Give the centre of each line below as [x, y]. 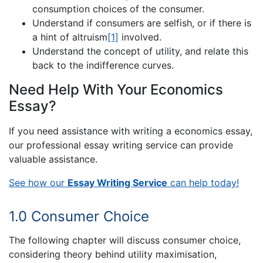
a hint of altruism [70, 37]
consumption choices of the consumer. [118, 9]
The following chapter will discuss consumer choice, [125, 240]
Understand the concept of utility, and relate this [140, 51]
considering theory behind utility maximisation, [113, 254]
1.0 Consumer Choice [79, 216]
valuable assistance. [53, 159]
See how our [38, 182]
